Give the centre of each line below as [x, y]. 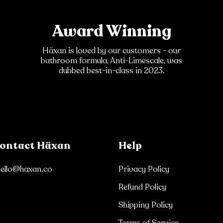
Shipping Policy [145, 205]
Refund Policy [142, 187]
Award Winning [111, 32]
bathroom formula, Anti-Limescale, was [111, 61]
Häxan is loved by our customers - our [111, 51]
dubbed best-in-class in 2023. [111, 71]
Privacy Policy [144, 169]
